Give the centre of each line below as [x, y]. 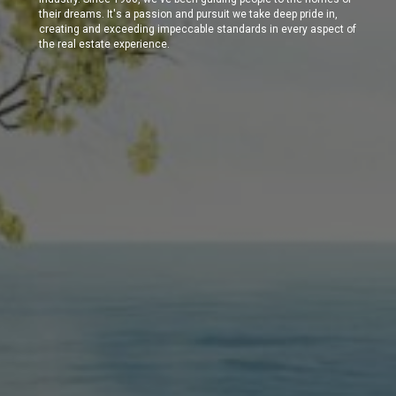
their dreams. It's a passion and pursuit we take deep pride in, [188, 14]
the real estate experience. [104, 44]
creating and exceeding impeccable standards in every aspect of [198, 29]
